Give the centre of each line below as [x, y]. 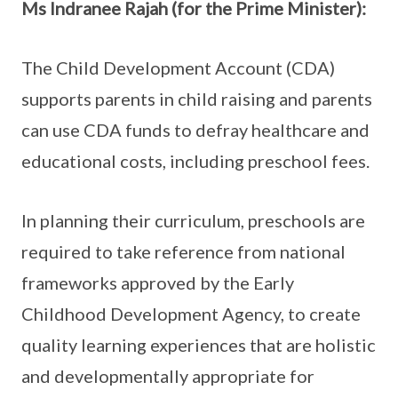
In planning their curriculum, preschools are [193, 220]
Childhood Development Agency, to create [191, 314]
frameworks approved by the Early [158, 283]
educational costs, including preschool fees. [195, 161]
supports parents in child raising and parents [197, 99]
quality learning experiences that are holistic [199, 345]
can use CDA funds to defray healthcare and [195, 130]
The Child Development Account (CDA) [178, 68]
